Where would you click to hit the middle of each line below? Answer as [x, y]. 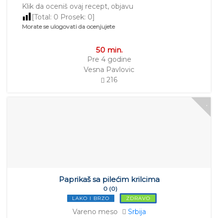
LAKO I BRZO [91, 199]
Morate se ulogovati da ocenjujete [68, 27]
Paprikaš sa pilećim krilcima [109, 180]
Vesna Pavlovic [109, 70]
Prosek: [73, 17]
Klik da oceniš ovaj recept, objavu [78, 7]
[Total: [43, 17]
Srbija [137, 212]
